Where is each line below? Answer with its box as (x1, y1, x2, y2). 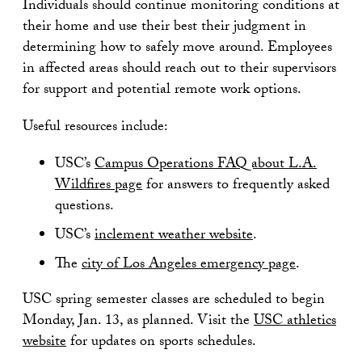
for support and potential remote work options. (23, 78, 301, 103)
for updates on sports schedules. (66, 330, 256, 356)
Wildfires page (55, 174, 142, 199)
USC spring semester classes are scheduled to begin (23, 288, 325, 314)
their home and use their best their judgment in (23, 15, 306, 40)
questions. (55, 195, 114, 220)
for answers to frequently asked (142, 174, 330, 199)
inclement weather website (95, 224, 253, 249)
